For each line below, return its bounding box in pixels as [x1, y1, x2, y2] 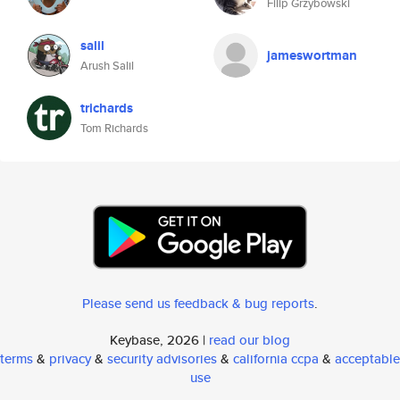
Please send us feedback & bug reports [82, 294, 314, 312]
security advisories [107, 349, 217, 368]
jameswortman [267, 46, 357, 65]
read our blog [209, 330, 290, 349]
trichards [80, 98, 133, 118]
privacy [49, 349, 91, 368]
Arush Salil [80, 57, 134, 74]
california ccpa [233, 349, 319, 368]
